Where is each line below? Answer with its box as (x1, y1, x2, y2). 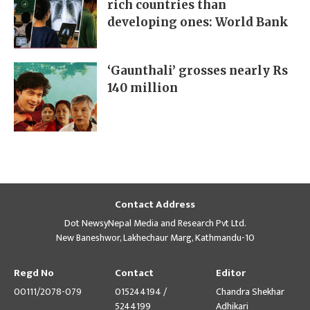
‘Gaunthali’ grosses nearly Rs (107, 63, 288, 79)
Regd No (14, 264, 54, 282)
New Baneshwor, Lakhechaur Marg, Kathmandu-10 (55, 230, 255, 246)
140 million (107, 80, 178, 96)
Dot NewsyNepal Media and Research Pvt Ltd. (64, 215, 246, 232)
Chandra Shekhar (216, 284, 284, 300)
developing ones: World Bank (107, 15, 289, 30)
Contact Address (115, 196, 195, 214)
